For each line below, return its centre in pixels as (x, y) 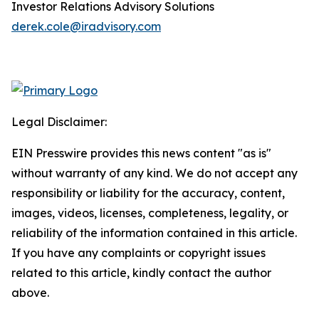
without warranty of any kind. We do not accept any (155, 173)
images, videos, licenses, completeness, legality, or (150, 213)
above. (30, 293)
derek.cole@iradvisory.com (86, 26)
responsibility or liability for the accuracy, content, (148, 193)
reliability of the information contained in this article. (154, 233)
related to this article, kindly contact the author (141, 273)
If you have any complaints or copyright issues (138, 253)
